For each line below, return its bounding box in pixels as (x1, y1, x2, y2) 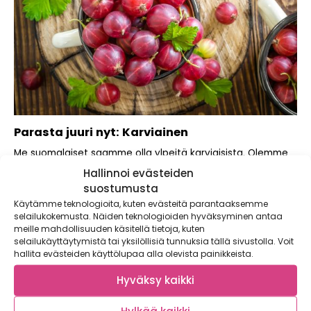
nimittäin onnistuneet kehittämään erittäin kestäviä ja (14, 160, 268, 174)
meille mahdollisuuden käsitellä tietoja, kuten (14, 222, 205, 234)
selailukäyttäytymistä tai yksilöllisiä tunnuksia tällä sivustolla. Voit (14, 235, 294, 246)
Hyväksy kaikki (117, 272, 194, 287)
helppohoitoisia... (14, 173, 92, 187)
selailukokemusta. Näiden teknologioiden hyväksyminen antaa (14, 210, 283, 221)
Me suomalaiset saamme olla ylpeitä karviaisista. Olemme (14, 146, 288, 160)
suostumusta (83, 180, 158, 195)
